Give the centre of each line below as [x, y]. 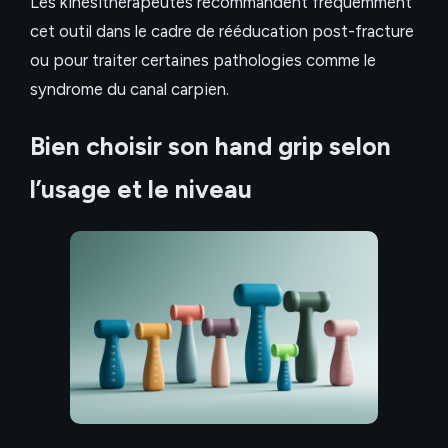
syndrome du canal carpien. [129, 89]
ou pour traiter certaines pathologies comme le [203, 60]
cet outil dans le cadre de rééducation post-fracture [222, 31]
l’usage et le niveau [141, 189]
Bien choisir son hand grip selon [210, 146]
